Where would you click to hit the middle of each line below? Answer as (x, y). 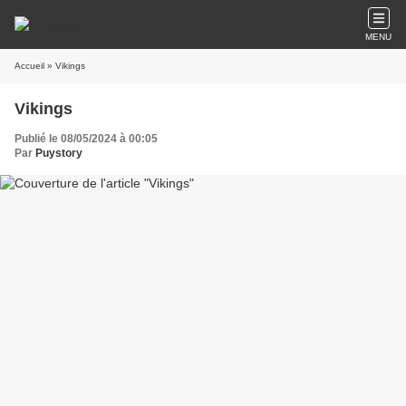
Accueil (29, 66)
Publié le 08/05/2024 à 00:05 (86, 139)
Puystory (59, 153)
